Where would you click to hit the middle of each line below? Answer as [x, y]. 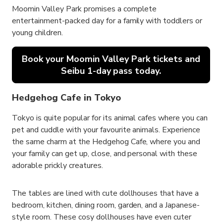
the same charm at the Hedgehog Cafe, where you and [106, 142]
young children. [37, 33]
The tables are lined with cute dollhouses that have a [106, 193]
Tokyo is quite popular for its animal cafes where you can [110, 118]
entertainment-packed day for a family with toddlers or [107, 21]
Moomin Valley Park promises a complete [84, 9]
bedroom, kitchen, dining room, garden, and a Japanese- [106, 205]
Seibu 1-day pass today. [111, 71]
